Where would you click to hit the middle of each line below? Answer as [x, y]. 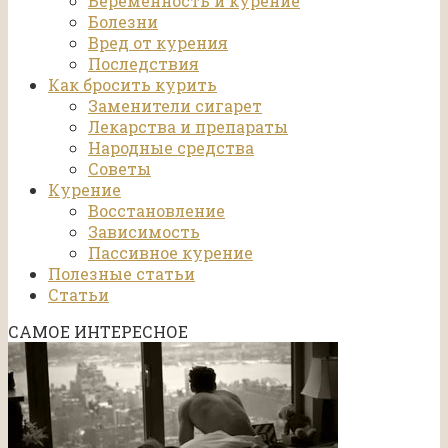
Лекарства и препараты [188, 127]
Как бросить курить [132, 85]
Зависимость [144, 232]
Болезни [123, 22]
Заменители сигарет [175, 106]
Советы [119, 169]
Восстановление [156, 211]
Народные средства [171, 148]
